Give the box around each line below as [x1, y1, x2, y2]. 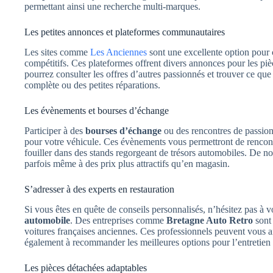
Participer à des [24, 125, 85, 136]
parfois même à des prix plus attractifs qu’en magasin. [24, 158, 230, 169]
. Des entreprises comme [70, 214, 166, 225]
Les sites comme [24, 47, 90, 58]
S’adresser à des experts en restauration [24, 183, 174, 194]
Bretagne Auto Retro [166, 214, 253, 225]
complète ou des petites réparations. [24, 80, 160, 91]
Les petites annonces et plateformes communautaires [24, 27, 225, 38]
